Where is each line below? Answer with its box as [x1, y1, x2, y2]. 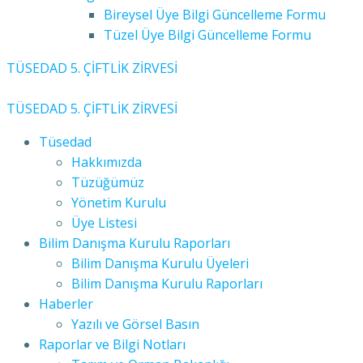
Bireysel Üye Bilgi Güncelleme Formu [104, 6, 326, 23]
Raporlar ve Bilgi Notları [39, 335, 186, 353]
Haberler [39, 295, 93, 313]
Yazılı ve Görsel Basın [71, 315, 199, 333]
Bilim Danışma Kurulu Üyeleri [71, 254, 249, 272]
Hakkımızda [71, 153, 142, 171]
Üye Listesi [71, 214, 137, 232]
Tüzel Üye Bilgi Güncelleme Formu [104, 26, 311, 44]
